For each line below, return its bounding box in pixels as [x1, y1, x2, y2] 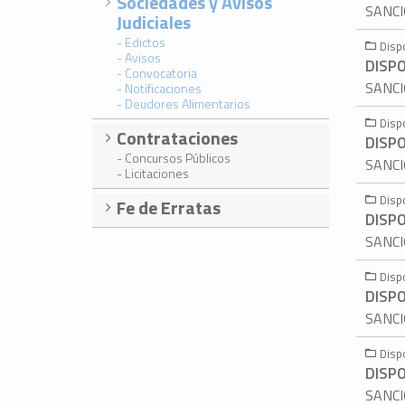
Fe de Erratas [117, 193, 221, 221]
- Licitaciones [117, 163, 189, 183]
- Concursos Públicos [117, 147, 231, 167]
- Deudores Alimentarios [117, 93, 250, 113]
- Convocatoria [117, 62, 197, 82]
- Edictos [117, 32, 165, 52]
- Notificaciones [117, 78, 202, 98]
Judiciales [117, 7, 191, 36]
